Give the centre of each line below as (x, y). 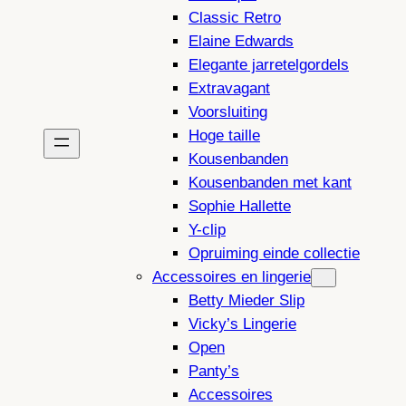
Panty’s (214, 372)
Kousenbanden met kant (270, 183)
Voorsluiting (228, 112)
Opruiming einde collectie (274, 254)
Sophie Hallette (240, 207)
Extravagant (229, 89)
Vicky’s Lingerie (242, 324)
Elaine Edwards (241, 42)
